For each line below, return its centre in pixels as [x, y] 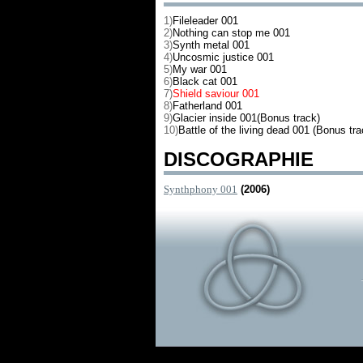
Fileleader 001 [205, 21]
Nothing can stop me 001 [231, 33]
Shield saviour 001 [216, 94]
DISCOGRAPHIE [239, 159]
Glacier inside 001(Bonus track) [246, 118]
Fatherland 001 [207, 106]
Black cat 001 [205, 81]
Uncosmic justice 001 [223, 57]
